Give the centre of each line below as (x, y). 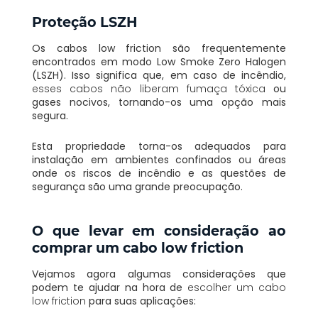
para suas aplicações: (141, 301)
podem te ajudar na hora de (110, 287)
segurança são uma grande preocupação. (137, 186)
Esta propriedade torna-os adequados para (159, 146)
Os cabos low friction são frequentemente (159, 48)
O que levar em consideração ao (159, 230)
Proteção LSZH (84, 22)
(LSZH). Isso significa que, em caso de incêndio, (159, 75)
